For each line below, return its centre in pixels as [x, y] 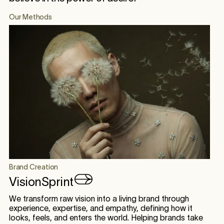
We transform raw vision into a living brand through [99, 198]
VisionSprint [41, 181]
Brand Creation [33, 167]
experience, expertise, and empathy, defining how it [100, 208]
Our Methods [30, 17]
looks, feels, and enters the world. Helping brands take [106, 217]
